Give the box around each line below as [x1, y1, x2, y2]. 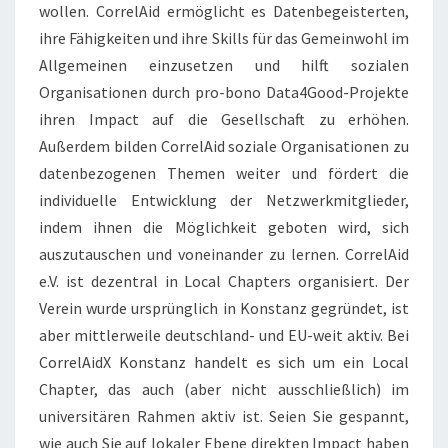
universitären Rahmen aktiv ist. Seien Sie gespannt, [39, 406, 409, 427]
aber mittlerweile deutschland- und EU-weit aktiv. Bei [39, 325, 409, 346]
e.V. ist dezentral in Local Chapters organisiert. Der [39, 271, 409, 292]
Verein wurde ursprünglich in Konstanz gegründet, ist [39, 298, 409, 319]
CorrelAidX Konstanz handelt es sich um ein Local [39, 352, 409, 373]
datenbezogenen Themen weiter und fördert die [39, 163, 409, 184]
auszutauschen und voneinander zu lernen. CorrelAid [39, 244, 409, 265]
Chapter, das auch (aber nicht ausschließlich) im [39, 379, 409, 400]
